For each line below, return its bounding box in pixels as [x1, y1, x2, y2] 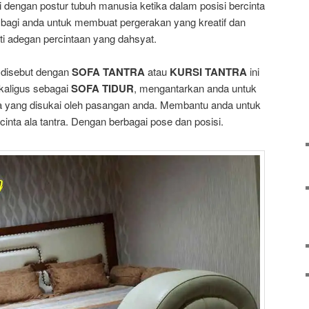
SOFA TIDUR [71, 80, 134, 96]
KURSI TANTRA [170, 63, 247, 79]
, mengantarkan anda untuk [134, 80, 257, 95]
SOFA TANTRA [72, 63, 145, 79]
